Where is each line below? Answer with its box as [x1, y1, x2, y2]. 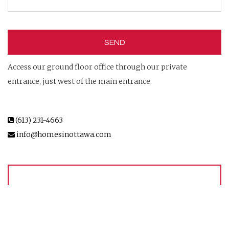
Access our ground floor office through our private [8, 62, 187, 72]
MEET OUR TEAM [61, 182, 164, 197]
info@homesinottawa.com [15, 129, 111, 139]
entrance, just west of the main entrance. [8, 76, 152, 86]
